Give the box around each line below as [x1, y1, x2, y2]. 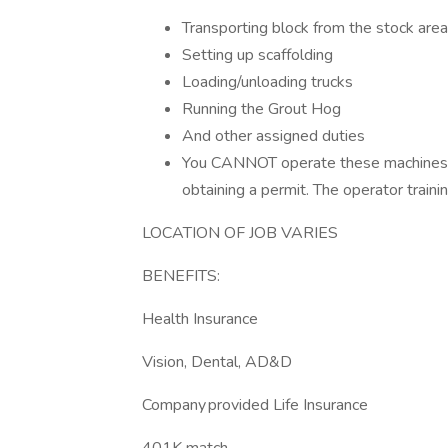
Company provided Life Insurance [142, 394, 368, 416]
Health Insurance [142, 308, 258, 330]
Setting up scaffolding [182, 44, 333, 66]
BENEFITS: [142, 265, 220, 287]
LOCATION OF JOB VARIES [142, 222, 338, 244]
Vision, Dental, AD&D [142, 351, 292, 373]
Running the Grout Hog [182, 98, 341, 120]
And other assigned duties [182, 125, 365, 147]
